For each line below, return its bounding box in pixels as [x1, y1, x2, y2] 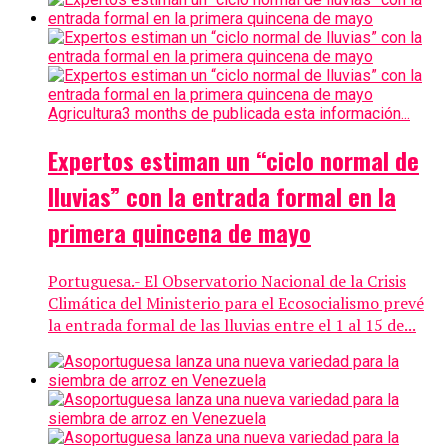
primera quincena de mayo [48, 214, 311, 251]
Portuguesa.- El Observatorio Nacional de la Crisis [48, 270, 406, 293]
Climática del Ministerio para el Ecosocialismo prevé [48, 292, 424, 315]
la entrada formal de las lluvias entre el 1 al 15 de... [48, 314, 416, 337]
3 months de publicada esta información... [122, 103, 410, 123]
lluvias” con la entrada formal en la [48, 178, 396, 215]
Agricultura [48, 103, 122, 123]
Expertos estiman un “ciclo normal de [48, 142, 419, 179]
